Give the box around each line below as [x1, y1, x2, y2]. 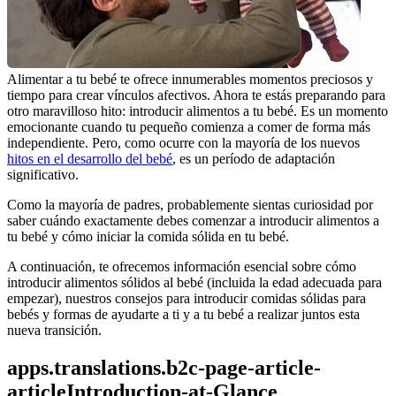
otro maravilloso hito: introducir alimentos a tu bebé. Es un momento [7, 103, 388, 118]
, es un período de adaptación [172, 150, 335, 166]
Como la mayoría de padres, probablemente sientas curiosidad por [7, 196, 373, 212]
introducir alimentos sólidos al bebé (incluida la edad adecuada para [7, 274, 382, 290]
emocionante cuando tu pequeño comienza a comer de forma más [7, 118, 370, 134]
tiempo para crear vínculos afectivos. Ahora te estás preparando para [7, 87, 385, 103]
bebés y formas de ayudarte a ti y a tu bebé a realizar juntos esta [7, 306, 360, 322]
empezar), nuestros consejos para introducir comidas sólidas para [7, 290, 366, 306]
